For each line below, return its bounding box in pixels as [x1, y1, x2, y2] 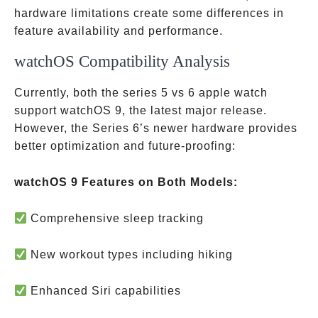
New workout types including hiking [27, 248, 234, 261]
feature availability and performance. [14, 25, 223, 37]
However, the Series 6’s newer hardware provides [14, 122, 297, 134]
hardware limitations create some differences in [14, 7, 284, 19]
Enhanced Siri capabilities [27, 285, 182, 297]
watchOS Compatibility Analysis [14, 52, 230, 70]
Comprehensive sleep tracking [27, 212, 204, 224]
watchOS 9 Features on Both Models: [14, 176, 238, 188]
